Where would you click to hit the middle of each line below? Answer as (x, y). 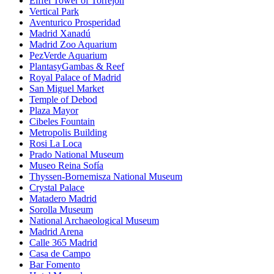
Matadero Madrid (63, 199)
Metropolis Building (68, 133)
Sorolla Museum (61, 210)
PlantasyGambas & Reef (77, 67)
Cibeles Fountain (62, 122)
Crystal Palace (57, 188)
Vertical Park (54, 12)
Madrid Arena (56, 232)
